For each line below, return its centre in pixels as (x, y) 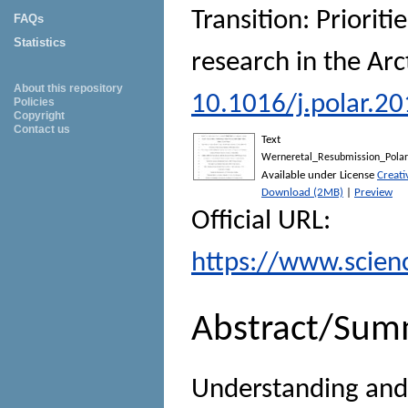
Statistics (40, 42)
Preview (373, 193)
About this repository (68, 88)
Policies (34, 102)
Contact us (42, 129)
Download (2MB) (302, 193)
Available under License (319, 176)
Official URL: (261, 222)
